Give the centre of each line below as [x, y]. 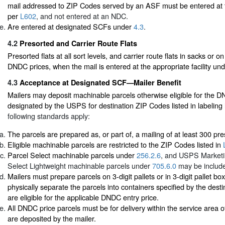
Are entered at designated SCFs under [71, 27]
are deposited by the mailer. [52, 218]
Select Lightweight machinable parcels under [80, 165]
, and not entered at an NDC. [82, 16]
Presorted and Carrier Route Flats [78, 43]
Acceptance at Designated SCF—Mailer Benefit [100, 83]
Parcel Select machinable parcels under [72, 155]
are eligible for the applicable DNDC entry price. [83, 197]
